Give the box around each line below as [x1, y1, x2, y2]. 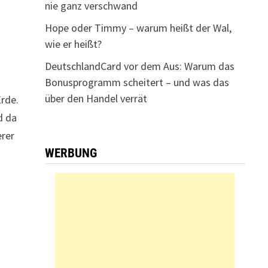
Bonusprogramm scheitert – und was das [44, 75, 229, 89]
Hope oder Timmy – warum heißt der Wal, [44, 21, 232, 35]
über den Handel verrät [44, 92, 147, 105]
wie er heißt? [44, 37, 102, 51]
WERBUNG [44, 146, 97, 160]
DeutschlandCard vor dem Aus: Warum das [44, 59, 234, 73]
